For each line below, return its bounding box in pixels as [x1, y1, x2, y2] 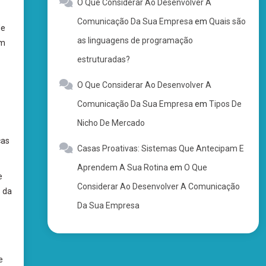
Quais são [208, 17, 246, 26]
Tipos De [208, 99, 242, 109]
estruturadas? [77, 55, 130, 64]
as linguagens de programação [77, 36, 193, 45]
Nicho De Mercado [77, 118, 145, 128]
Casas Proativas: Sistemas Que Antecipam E [77, 144, 244, 153]
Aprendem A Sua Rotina [77, 163, 168, 172]
